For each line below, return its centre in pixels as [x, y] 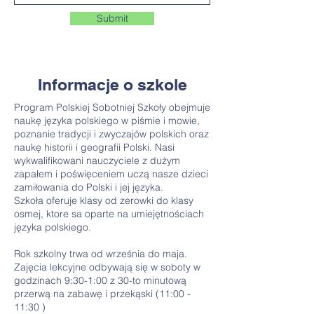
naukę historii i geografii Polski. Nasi [94, 147]
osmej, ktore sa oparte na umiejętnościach [109, 214]
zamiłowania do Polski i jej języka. [89, 187]
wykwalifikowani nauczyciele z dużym [97, 161]
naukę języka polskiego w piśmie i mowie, [107, 121]
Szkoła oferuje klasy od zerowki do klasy [104, 200]
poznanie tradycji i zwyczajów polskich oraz [111, 134]
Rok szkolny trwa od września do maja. [102, 254]
